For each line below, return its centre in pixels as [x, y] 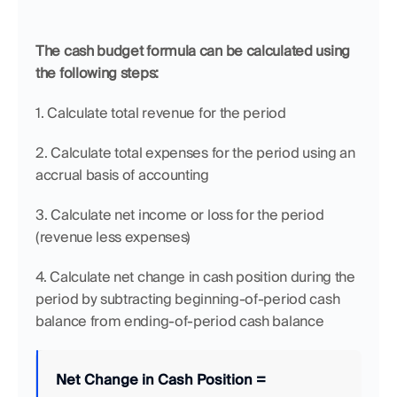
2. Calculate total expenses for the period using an [195, 153]
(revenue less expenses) [113, 237]
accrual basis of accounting [122, 175]
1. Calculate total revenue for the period [161, 113]
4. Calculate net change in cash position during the [195, 277]
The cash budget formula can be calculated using [193, 51]
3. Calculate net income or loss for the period [180, 215]
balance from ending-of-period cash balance [182, 321]
